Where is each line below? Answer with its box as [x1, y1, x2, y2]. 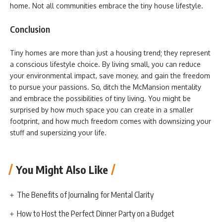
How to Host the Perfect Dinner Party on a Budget [17, 209, 175, 219]
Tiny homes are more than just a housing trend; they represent [10, 48, 211, 57]
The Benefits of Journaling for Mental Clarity [17, 190, 157, 200]
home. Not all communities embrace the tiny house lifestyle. [10, 1, 203, 10]
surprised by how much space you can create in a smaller [10, 105, 193, 114]
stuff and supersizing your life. [10, 128, 109, 137]
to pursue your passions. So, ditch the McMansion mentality [10, 82, 201, 91]
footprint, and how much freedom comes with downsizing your [10, 116, 211, 125]
